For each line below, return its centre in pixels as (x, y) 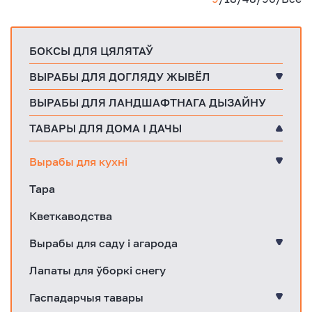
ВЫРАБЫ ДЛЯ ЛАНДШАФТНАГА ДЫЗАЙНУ (148, 102)
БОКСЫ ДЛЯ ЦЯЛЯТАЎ (91, 50)
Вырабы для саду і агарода (103, 243)
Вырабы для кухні (78, 161)
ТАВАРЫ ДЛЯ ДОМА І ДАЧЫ (106, 128)
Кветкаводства (71, 216)
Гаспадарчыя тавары (86, 297)
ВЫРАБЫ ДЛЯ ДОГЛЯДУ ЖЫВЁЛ (120, 76)
